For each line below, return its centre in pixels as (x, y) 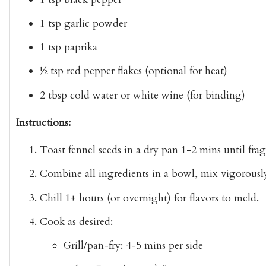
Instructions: (43, 122)
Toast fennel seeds (80, 150)
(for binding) (214, 95)
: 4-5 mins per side (162, 246)
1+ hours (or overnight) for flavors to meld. (161, 198)
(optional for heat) (185, 71)
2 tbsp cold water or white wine (112, 95)
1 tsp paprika (69, 47)
